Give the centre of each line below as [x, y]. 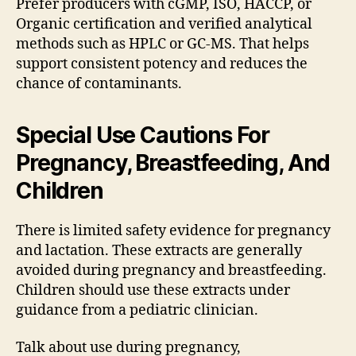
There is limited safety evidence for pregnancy [173, 230]
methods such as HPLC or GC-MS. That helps [163, 44]
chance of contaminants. [99, 83]
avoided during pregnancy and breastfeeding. [171, 270]
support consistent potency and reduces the [162, 64]
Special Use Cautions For [143, 135]
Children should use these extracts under [153, 290]
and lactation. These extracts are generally [159, 250]
